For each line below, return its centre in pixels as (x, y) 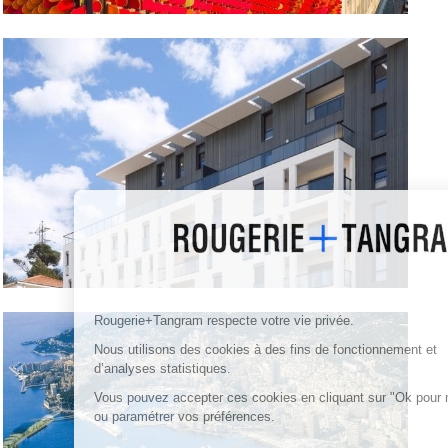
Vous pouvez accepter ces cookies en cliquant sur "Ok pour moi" (216, 397)
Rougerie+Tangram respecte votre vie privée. (160, 320)
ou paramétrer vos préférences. (118, 416)
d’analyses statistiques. (98, 368)
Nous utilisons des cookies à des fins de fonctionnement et (199, 349)
